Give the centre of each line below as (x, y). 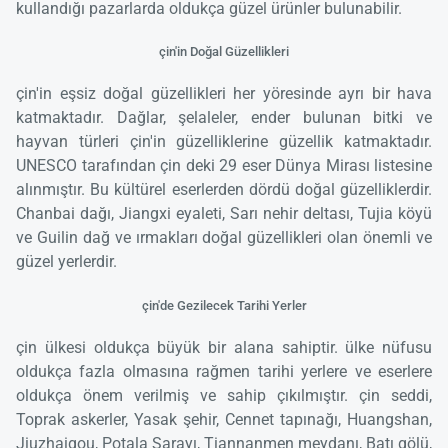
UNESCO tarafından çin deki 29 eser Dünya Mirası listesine (224, 166)
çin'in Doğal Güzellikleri (224, 52)
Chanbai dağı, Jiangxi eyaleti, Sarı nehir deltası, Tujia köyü (224, 214)
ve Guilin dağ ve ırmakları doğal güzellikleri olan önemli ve (224, 238)
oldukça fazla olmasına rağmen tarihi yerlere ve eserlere (224, 371)
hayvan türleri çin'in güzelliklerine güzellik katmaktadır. (224, 142)
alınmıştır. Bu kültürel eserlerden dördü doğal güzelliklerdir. (224, 190)
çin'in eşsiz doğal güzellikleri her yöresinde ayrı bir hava (224, 94)
